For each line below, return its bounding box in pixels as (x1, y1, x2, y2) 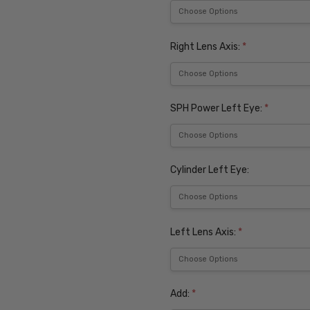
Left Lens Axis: (170, 226, 239, 238)
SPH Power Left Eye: (170, 102, 265, 114)
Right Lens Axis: (170, 40, 243, 53)
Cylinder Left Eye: (170, 164, 250, 176)
